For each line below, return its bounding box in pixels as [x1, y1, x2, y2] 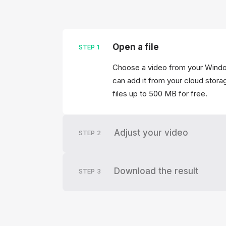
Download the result [114, 166, 198, 176]
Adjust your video [114, 128, 188, 138]
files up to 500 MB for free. [112, 89, 207, 98]
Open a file [112, 42, 159, 52]
